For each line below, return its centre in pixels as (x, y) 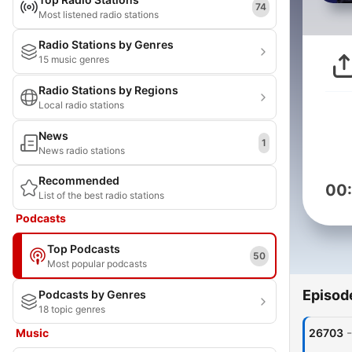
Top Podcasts (84, 249)
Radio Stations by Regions (108, 90)
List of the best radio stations (101, 195)
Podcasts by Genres (92, 294)
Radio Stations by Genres (106, 44)
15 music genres (74, 59)
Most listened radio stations (99, 15)
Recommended (79, 180)
